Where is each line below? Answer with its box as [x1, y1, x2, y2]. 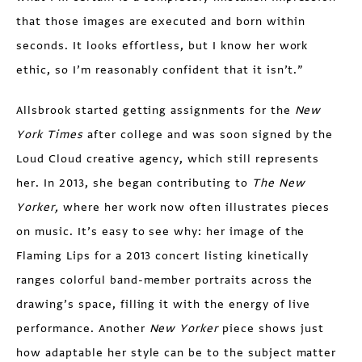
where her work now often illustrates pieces [59, 200, 330, 216]
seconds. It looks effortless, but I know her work [16, 38, 309, 54]
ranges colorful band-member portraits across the [16, 272, 314, 288]
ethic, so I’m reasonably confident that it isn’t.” [16, 62, 304, 78]
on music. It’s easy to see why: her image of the [16, 224, 305, 240]
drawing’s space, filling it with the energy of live [16, 297, 311, 313]
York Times [16, 127, 87, 143]
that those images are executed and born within [16, 14, 305, 30]
